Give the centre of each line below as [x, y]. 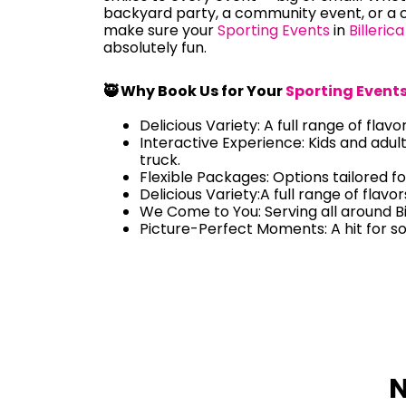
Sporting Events [274, 30]
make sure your [160, 30]
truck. [160, 160]
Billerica [377, 30]
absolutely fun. [155, 48]
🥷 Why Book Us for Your [194, 91]
